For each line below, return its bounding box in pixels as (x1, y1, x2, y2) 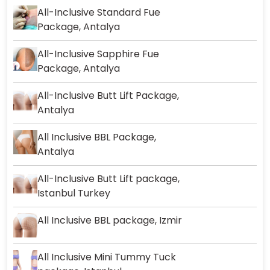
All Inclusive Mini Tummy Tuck (37, 250, 176, 265)
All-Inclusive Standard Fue (37, 5, 160, 20)
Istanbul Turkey (37, 186, 110, 201)
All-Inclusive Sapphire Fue (37, 47, 159, 61)
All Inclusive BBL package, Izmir (37, 213, 182, 228)
